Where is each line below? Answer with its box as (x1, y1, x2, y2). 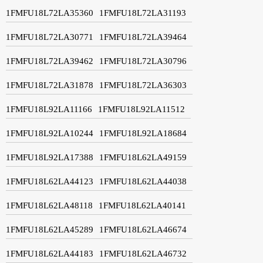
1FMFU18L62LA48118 (6, 200, 93, 210)
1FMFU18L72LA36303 (99, 80, 187, 90)
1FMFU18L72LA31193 (99, 8, 186, 18)
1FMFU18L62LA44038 (99, 176, 187, 186)
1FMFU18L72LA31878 (6, 80, 93, 90)
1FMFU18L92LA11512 (98, 104, 185, 114)
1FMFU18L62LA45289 (6, 224, 93, 234)
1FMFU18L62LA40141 (99, 200, 186, 210)
